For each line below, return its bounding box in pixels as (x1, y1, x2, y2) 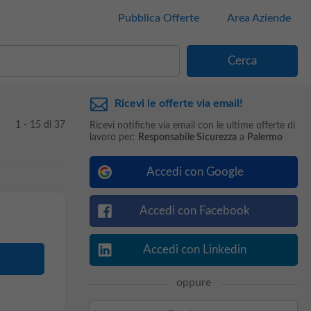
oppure (176, 277, 211, 288)
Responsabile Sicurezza (137, 133, 237, 142)
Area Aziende (226, 12, 291, 24)
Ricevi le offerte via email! (114, 98, 243, 109)
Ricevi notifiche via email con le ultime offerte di (89, 121, 295, 131)
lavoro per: (89, 133, 138, 142)
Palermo (246, 133, 283, 142)
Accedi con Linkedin (143, 244, 246, 255)
